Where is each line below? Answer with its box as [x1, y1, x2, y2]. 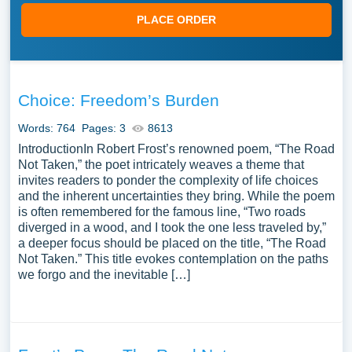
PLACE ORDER [136, 13, 216, 26]
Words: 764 [17, 122, 75, 134]
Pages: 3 [81, 122, 126, 134]
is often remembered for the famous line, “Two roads [17, 205, 306, 218]
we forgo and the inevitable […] [17, 268, 190, 281]
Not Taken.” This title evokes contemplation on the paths [17, 252, 328, 266]
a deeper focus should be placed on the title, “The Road [17, 236, 326, 250]
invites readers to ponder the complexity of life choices [17, 174, 318, 187]
